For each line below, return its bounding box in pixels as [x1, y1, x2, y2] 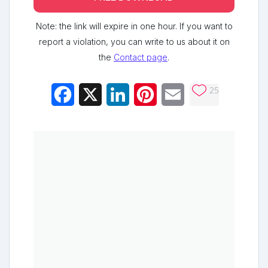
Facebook [74, 89, 118, 101]
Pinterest [157, 89, 195, 101]
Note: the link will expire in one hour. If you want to [35, 21, 233, 32]
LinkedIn [129, 89, 166, 101]
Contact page [114, 52, 167, 63]
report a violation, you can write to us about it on [38, 36, 230, 47]
